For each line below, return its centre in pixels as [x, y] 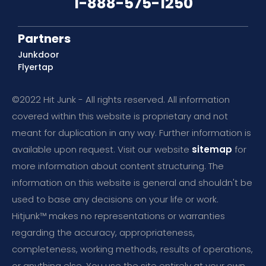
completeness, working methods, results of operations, [132, 249]
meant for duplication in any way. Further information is [132, 132]
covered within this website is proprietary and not [120, 116]
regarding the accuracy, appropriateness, [103, 232]
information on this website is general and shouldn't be [132, 182]
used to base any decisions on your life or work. [115, 199]
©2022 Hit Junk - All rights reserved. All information [121, 99]
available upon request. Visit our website [102, 149]
